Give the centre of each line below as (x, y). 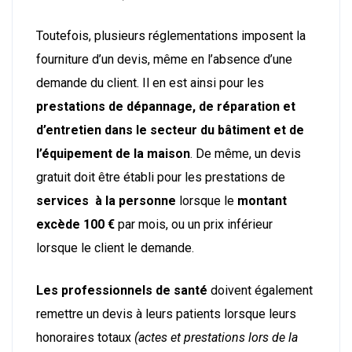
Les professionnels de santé (122, 290)
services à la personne (106, 200)
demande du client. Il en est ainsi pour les (150, 82)
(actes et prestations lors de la (216, 337)
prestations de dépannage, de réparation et (166, 106)
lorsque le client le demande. (115, 247)
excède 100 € (75, 224)
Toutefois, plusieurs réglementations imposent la (171, 35)
